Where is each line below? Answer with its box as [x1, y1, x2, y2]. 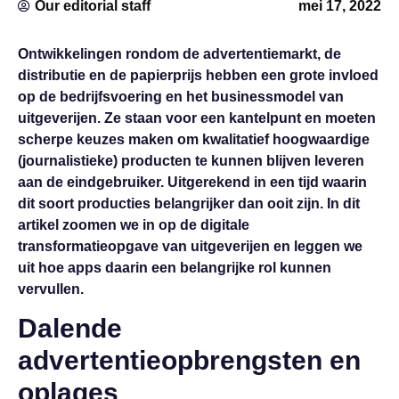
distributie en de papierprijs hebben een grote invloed [18, 68, 379, 83]
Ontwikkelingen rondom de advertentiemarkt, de [18, 46, 341, 61]
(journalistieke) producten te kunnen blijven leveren [18, 153, 364, 168]
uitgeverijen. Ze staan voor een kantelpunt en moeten [18, 110, 376, 126]
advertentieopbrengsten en [18, 346, 361, 376]
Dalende [18, 313, 122, 344]
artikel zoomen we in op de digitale [18, 217, 249, 232]
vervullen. [18, 281, 84, 297]
